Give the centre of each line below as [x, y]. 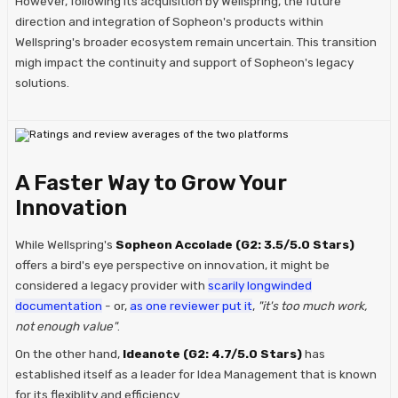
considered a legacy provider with [111, 286]
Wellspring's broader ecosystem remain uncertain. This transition [196, 42]
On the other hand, [69, 354]
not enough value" [66, 326]
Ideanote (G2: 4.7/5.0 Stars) [212, 354]
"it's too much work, [312, 306]
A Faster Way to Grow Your [151, 183]
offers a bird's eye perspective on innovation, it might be [172, 265]
